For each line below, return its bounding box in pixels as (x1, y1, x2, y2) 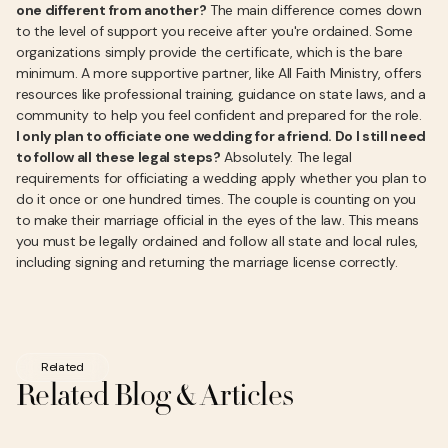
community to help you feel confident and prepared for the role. (16, 106, 422, 124)
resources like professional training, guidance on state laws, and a (16, 85, 426, 103)
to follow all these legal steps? (16, 148, 221, 166)
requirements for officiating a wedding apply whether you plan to (16, 169, 427, 187)
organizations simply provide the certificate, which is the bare (16, 43, 403, 61)
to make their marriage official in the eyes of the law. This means (16, 211, 419, 229)
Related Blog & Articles (16, 383, 294, 415)
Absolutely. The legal (220, 148, 352, 166)
